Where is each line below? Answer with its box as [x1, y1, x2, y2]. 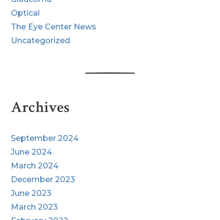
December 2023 [11, 174, 76, 184]
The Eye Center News [11, 22, 97, 31]
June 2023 [11, 188, 52, 198]
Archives [11, 97, 70, 117]
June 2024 [11, 147, 53, 157]
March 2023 [11, 202, 58, 212]
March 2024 [11, 161, 59, 170]
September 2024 [11, 133, 79, 143]
